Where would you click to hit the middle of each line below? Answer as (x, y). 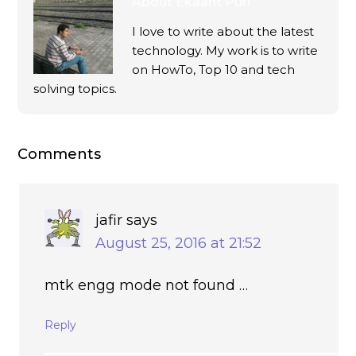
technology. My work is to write (225, 50)
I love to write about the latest (223, 31)
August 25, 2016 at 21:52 (179, 243)
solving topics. (75, 88)
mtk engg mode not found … (147, 285)
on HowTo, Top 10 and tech (214, 69)
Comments (60, 154)
